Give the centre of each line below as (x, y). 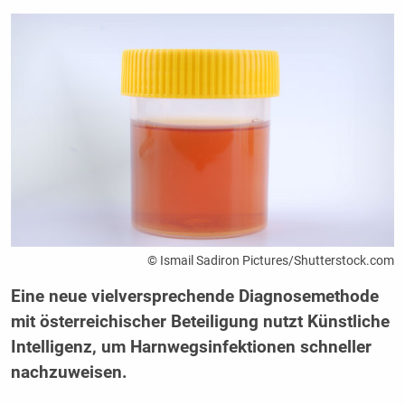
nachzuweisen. (69, 372)
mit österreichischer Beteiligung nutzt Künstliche (200, 321)
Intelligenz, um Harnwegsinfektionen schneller (191, 347)
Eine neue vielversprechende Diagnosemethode (194, 296)
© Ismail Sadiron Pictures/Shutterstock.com (271, 260)
